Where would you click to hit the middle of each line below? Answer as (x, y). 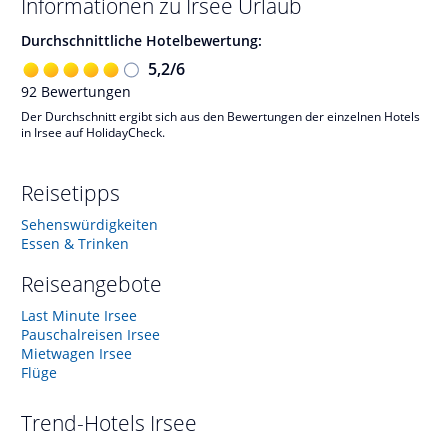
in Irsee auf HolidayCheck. (93, 132)
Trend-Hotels (85, 422)
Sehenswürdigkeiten (89, 224)
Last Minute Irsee (79, 315)
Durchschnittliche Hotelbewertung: (141, 40)
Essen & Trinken (75, 243)
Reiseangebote (91, 283)
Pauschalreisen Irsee (90, 334)
